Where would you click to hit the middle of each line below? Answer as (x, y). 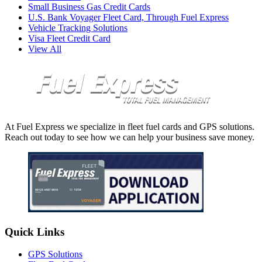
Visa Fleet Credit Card (69, 39)
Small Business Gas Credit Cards (89, 7)
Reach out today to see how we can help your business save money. (130, 137)
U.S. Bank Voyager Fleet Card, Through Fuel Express (128, 18)
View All (45, 49)
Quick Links (35, 232)
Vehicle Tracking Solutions (78, 28)
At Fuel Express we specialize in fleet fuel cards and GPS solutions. (130, 127)
